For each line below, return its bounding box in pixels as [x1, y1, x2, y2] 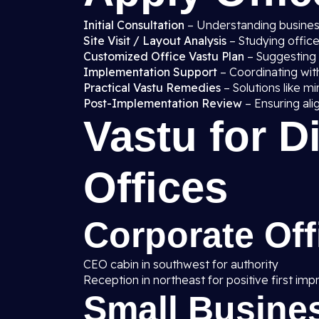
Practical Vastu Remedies [83, 80, 221, 95]
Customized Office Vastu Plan [83, 49, 244, 63]
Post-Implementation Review [83, 96, 242, 110]
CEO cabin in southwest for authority [83, 257, 278, 271]
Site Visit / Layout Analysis [83, 33, 226, 48]
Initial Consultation [83, 18, 184, 32]
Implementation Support [83, 65, 217, 79]
